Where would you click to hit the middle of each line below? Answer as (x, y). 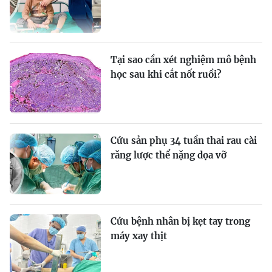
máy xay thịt (139, 236)
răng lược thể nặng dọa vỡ (168, 155)
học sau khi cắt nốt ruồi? (166, 75)
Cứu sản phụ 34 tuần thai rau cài (184, 141)
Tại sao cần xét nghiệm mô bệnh (183, 60)
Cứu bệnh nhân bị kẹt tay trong (180, 222)
